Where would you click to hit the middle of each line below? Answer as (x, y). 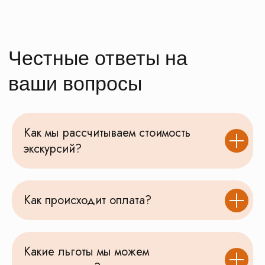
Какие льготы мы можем (86, 252)
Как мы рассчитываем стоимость (107, 133)
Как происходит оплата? (88, 200)
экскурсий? (53, 149)
